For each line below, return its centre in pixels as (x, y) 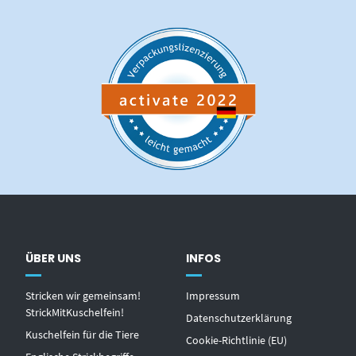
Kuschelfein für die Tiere (83, 335)
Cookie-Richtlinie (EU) (236, 341)
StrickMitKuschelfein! (75, 313)
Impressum (213, 296)
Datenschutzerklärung (239, 318)
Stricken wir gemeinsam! (83, 296)
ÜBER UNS (54, 259)
